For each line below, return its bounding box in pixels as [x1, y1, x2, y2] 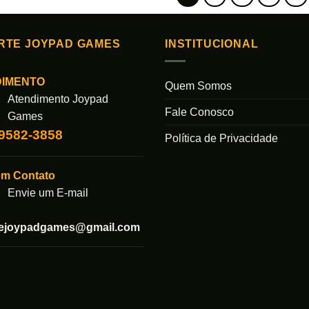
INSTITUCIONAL [165, 38, 259, 50]
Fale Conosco [165, 106, 234, 118]
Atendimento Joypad [7, 92, 108, 105]
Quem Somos [165, 79, 232, 92]
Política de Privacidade [165, 132, 278, 144]
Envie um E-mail [7, 186, 88, 199]
